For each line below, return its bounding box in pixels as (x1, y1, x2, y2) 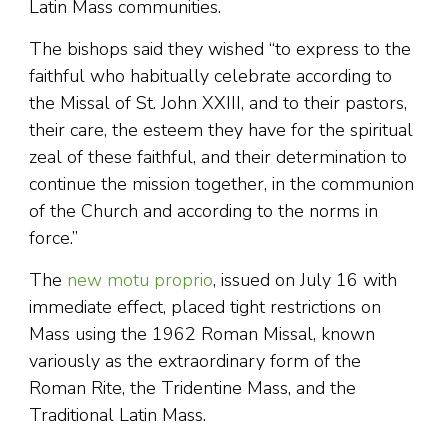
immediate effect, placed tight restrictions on (29, 295, 381, 320)
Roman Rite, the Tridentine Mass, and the (29, 376, 356, 401)
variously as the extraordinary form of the (29, 349, 361, 374)
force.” (29, 226, 78, 251)
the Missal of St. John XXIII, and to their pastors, (29, 91, 407, 116)
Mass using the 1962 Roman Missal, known (29, 322, 375, 347)
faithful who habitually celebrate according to (29, 64, 392, 89)
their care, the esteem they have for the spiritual (29, 118, 413, 143)
